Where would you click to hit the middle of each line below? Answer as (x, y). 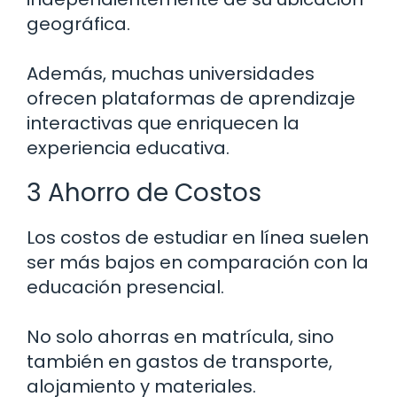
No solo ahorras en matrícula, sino (180, 337)
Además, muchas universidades (171, 74)
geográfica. (78, 24)
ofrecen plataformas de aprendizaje (191, 99)
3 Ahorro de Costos (144, 193)
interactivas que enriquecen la (163, 124)
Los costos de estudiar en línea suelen (198, 238)
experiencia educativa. (128, 148)
